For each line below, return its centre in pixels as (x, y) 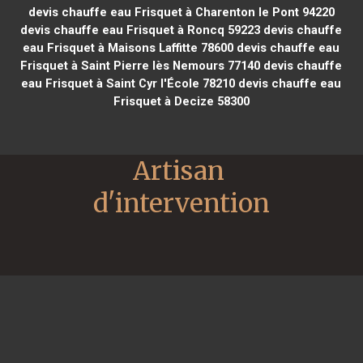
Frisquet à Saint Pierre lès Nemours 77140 (141, 65)
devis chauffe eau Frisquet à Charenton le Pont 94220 (181, 12)
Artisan (179, 171)
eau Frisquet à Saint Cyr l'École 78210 (128, 83)
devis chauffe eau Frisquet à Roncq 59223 (141, 30)
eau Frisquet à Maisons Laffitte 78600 (128, 47)
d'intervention (181, 203)
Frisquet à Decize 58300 (181, 101)
